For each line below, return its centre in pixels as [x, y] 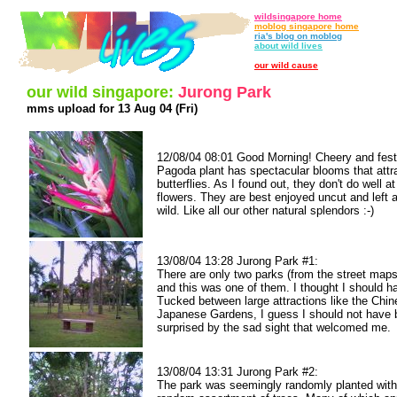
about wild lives [288, 46]
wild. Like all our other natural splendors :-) [265, 210]
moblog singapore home [307, 26]
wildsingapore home [298, 16]
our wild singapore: [102, 92]
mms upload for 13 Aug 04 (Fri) [112, 109]
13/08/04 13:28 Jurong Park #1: [237, 261]
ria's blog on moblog [298, 36]
